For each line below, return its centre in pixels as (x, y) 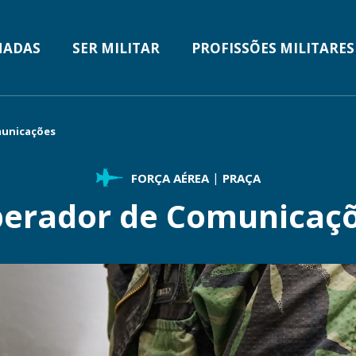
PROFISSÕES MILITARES (273, 48)
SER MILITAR (116, 48)
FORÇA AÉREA (170, 178)
